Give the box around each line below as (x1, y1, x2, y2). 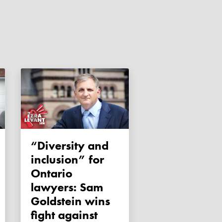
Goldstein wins (31, 193, 110, 209)
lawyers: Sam (31, 179, 103, 195)
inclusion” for (31, 152, 104, 167)
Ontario (31, 166, 72, 181)
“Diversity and (31, 138, 45, 154)
